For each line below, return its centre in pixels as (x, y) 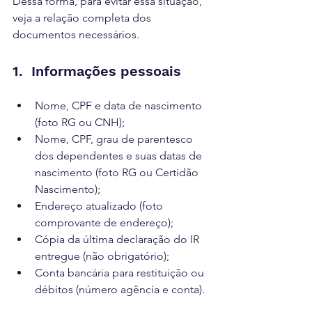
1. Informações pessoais (97, 71)
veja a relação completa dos (83, 18)
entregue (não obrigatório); (102, 256)
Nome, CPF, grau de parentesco (115, 139)
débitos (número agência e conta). (120, 289)
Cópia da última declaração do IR (118, 239)
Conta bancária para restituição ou (121, 273)
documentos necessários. (76, 34)
